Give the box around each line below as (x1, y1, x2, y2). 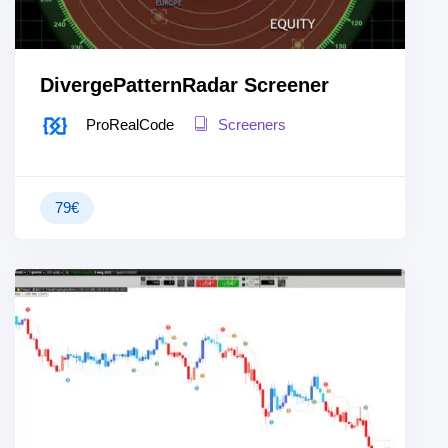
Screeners (214, 115, 286, 133)
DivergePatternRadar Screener (40, 73, 329, 96)
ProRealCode (86, 115, 174, 133)
